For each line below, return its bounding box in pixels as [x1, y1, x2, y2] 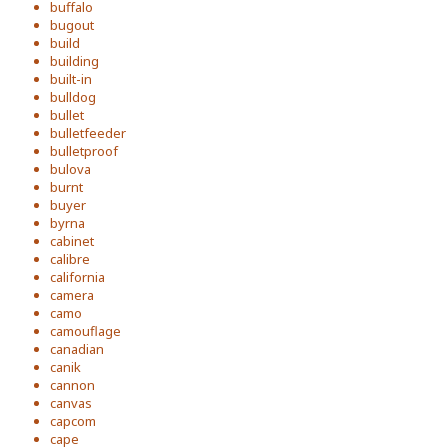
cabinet [50, 232, 94, 250]
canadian [50, 340, 104, 358]
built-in [50, 70, 92, 88]
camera [50, 286, 94, 304]
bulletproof [50, 142, 118, 160]
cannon [50, 376, 95, 394]
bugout [50, 16, 94, 34]
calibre [50, 250, 90, 268]
